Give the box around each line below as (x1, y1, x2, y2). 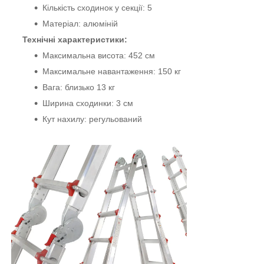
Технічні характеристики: (22, 35, 127, 45)
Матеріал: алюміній (42, 19, 118, 29)
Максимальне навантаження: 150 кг (42, 67, 181, 77)
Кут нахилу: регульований (42, 114, 142, 124)
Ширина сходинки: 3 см (42, 98, 133, 108)
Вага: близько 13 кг (42, 82, 115, 93)
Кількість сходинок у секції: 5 (42, 3, 152, 13)
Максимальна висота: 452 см (42, 51, 155, 61)
